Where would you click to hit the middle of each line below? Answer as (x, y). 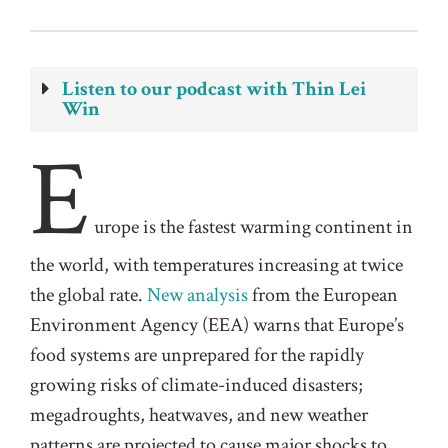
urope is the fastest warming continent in (253, 227)
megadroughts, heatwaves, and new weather (199, 415)
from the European (323, 295)
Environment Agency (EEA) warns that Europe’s (217, 325)
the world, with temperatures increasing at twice (216, 265)
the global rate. (88, 295)
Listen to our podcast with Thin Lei (214, 89)
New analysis (197, 295)
